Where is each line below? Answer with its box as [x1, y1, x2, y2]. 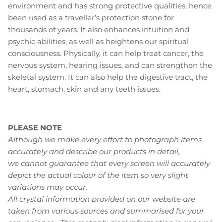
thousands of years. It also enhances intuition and [8, 25, 189, 35]
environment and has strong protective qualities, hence [8, 1, 212, 11]
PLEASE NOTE [8, 123, 62, 133]
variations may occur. [8, 182, 87, 192]
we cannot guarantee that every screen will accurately [8, 159, 210, 168]
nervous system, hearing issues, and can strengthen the [8, 60, 212, 70]
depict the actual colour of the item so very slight [8, 170, 188, 180]
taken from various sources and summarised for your [8, 206, 204, 216]
